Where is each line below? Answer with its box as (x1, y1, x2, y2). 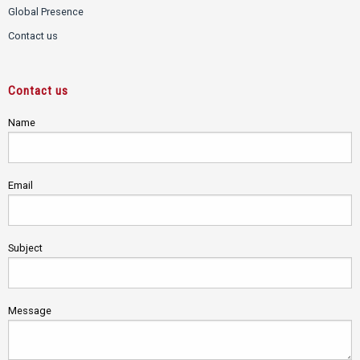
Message (8, 304, 51, 317)
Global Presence (8, 6, 84, 18)
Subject (8, 241, 43, 254)
